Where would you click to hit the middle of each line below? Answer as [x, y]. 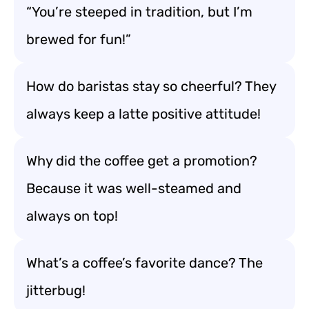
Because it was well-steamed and [134, 188]
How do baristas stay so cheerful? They [151, 86]
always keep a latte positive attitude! [143, 114]
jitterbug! [56, 290]
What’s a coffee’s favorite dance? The [144, 263]
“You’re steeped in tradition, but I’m [139, 12]
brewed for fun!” [79, 39]
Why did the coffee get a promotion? [142, 161]
